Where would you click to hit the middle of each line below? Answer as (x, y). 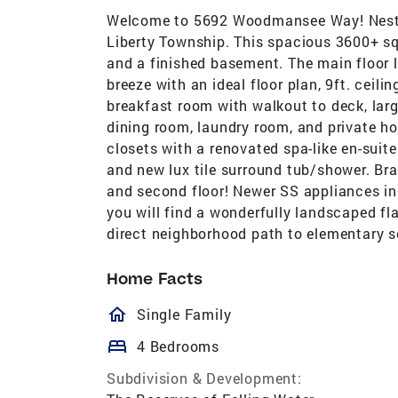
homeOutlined (199, 314)
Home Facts (155, 278)
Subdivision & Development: (204, 378)
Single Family (184, 314)
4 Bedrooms (178, 346)
